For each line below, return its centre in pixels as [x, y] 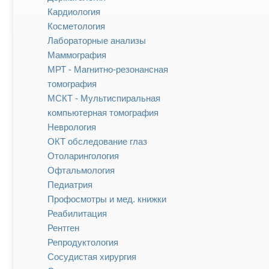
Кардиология [74, 12]
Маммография [77, 55]
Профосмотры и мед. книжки [107, 199]
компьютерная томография [103, 113]
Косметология [76, 26]
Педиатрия [70, 185]
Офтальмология [81, 171]
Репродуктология [83, 243]
